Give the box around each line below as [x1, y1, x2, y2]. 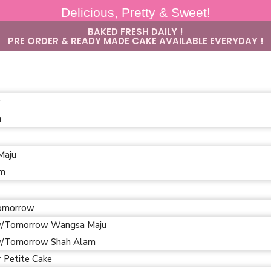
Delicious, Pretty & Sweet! [60, 5, 211, 19]
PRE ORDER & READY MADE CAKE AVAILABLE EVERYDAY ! [7, 34, 264, 47]
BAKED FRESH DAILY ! [88, 25, 183, 38]
